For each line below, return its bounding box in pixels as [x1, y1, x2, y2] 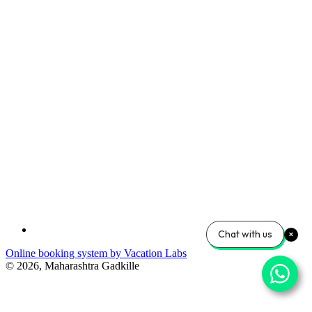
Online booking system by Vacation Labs [6, 247, 187, 260]
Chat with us [218, 228, 272, 240]
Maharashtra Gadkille [45, 260, 139, 272]
